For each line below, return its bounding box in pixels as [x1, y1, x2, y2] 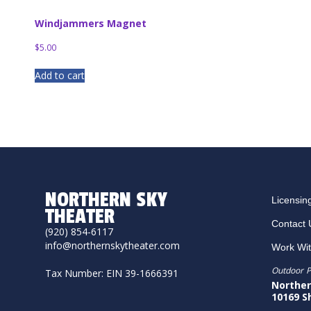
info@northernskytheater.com [44, 238, 180, 252]
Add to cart [34, 68, 85, 82]
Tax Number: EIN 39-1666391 [44, 266, 178, 280]
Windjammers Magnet [34, 16, 146, 30]
